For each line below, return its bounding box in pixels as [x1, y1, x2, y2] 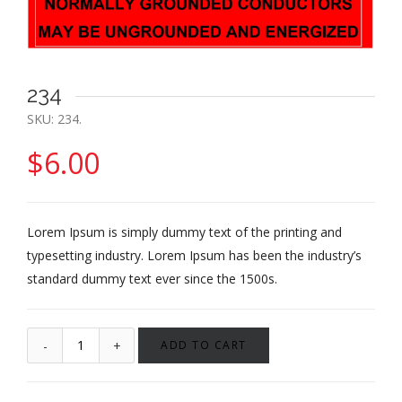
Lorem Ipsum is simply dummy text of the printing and [27, 223, 342, 241]
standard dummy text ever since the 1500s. [27, 270, 277, 288]
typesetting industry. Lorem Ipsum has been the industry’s [27, 247, 362, 265]
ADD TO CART [161, 337, 247, 354]
